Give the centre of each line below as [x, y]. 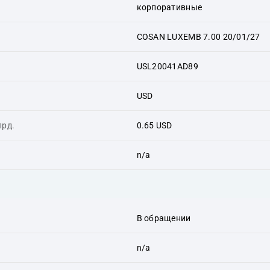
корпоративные [169, 7]
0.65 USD [154, 125]
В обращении [164, 218]
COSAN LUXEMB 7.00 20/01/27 [198, 36]
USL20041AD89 [167, 66]
